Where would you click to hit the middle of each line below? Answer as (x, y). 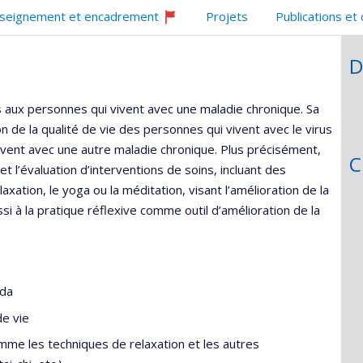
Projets (227, 16)
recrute (183, 66)
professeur (193, 50)
